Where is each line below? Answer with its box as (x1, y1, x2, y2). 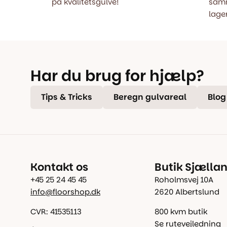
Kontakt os (30, 160, 88, 174)
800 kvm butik (154, 207, 207, 216)
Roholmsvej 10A (154, 175, 213, 184)
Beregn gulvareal (113, 92, 186, 102)
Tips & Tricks (41, 92, 92, 102)
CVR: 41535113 (30, 207, 82, 216)
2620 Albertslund (154, 187, 219, 197)
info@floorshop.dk (30, 187, 100, 197)
